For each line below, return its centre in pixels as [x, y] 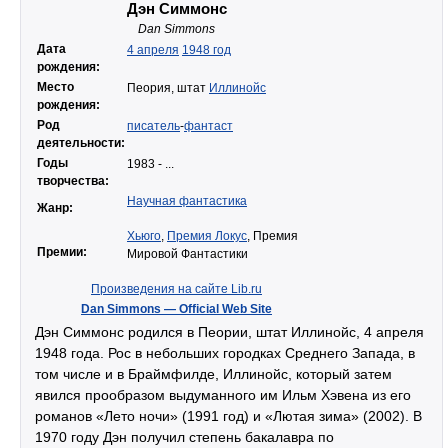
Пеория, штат [168, 88]
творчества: [73, 181]
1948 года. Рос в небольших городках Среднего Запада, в [225, 353]
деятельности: [81, 143]
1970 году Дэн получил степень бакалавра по [184, 437]
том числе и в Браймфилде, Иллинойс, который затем [213, 374]
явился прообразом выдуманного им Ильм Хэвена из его [223, 395]
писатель [153, 126]
